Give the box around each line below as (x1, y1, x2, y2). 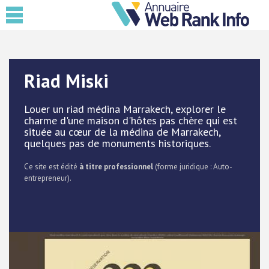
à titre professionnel (79, 162, 153, 172)
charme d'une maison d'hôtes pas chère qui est (24, 113, 237, 127)
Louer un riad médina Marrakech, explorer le (24, 102, 226, 116)
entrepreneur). (24, 173, 71, 183)
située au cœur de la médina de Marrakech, (24, 125, 220, 139)
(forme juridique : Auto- (153, 162, 232, 172)
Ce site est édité (24, 162, 79, 172)
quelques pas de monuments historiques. (24, 136, 211, 150)
